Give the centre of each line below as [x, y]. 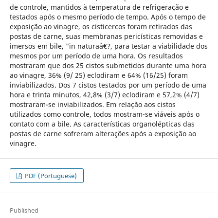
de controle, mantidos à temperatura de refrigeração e [99, 7]
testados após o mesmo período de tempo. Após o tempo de [108, 17]
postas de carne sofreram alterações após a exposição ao [103, 133]
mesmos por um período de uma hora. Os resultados [96, 55]
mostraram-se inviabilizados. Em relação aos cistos [92, 104]
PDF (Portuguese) [50, 175]
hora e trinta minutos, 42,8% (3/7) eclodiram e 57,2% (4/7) [104, 94]
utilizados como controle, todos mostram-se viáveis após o [104, 114]
